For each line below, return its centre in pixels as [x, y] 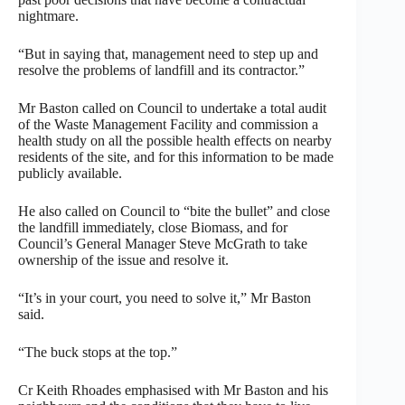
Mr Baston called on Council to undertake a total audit [172, 108]
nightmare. [48, 15]
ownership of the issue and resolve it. [123, 259]
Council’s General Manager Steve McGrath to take [163, 243]
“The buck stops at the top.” [98, 352]
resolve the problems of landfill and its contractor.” [161, 70]
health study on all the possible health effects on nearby [175, 140]
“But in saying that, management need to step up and [168, 53]
